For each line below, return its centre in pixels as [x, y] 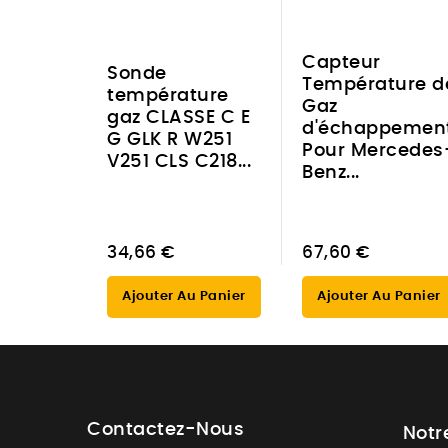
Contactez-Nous [165, 430]
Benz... [331, 172]
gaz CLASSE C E [178, 117]
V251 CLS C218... [179, 161]
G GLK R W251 [169, 139]
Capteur [341, 62]
